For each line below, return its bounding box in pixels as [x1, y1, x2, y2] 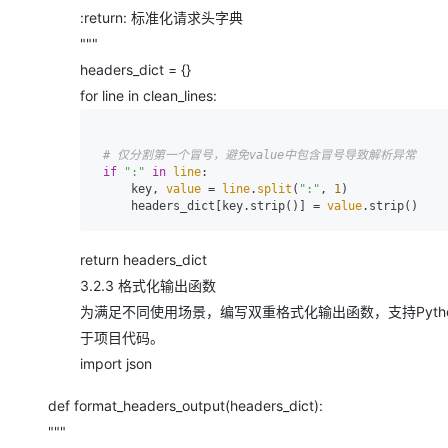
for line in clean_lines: [80, 86, 217, 104]
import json [80, 354, 152, 372]
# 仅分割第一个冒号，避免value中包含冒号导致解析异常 [103, 147, 416, 162]
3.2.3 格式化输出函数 [80, 276, 216, 294]
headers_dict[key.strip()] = [131, 198, 327, 213]
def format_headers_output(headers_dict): [48, 396, 323, 414]
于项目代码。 [80, 328, 164, 346]
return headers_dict [80, 250, 207, 268]
